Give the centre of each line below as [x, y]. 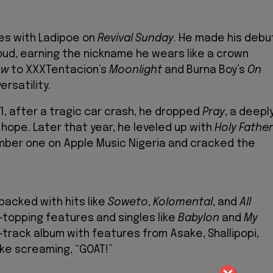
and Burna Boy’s [205, 70]
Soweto [128, 202]
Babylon [199, 218]
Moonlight [136, 70]
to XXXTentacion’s [59, 70]
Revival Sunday [136, 38]
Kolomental [183, 202]
